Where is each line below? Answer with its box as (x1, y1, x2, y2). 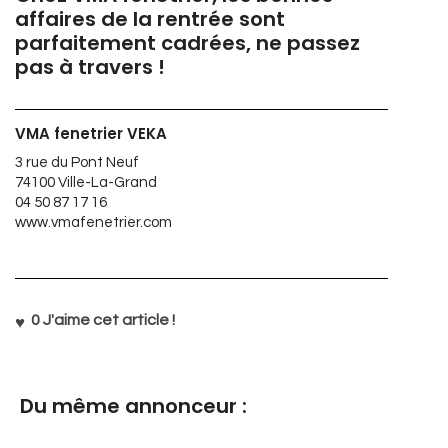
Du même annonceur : (20, 392, 247, 420)
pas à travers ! (15, 53, 165, 81)
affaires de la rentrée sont (15, 5, 285, 33)
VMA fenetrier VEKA (15, 123, 167, 144)
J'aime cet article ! (40, 312, 175, 328)
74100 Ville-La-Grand (15, 175, 157, 190)
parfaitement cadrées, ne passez (15, 29, 360, 57)
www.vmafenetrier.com (15, 215, 172, 230)
